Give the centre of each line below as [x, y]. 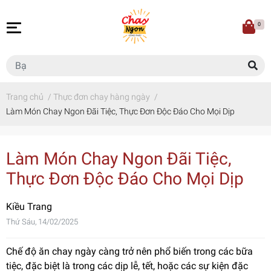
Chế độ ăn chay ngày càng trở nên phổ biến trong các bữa [129, 252]
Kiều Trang [29, 207]
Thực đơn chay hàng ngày [102, 97]
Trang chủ [25, 97]
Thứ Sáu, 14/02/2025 [42, 222]
